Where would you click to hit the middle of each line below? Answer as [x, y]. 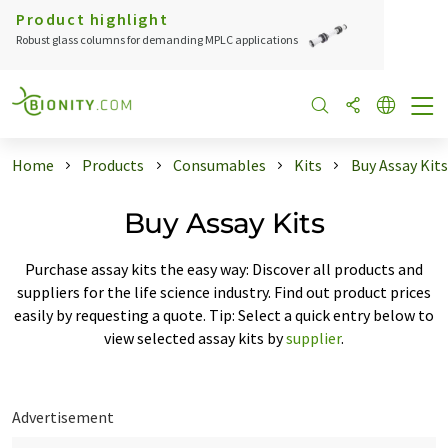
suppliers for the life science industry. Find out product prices [224, 291]
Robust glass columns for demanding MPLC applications [157, 39]
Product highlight [92, 19]
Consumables [219, 165]
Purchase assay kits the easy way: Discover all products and [224, 268]
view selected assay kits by [195, 337]
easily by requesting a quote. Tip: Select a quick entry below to [224, 314]
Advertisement [63, 416]
